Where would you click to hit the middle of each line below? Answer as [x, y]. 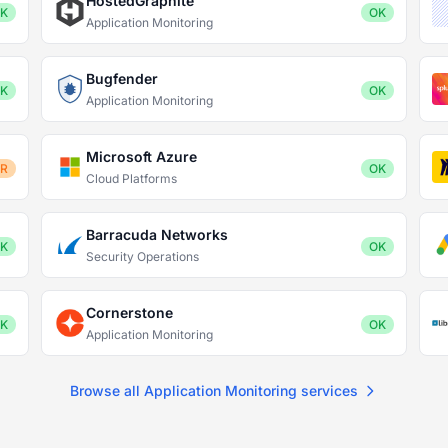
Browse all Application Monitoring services [214, 390]
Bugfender [122, 78]
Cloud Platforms [132, 178]
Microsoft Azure [142, 156]
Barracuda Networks [157, 234]
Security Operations [143, 256]
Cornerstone [130, 312]
